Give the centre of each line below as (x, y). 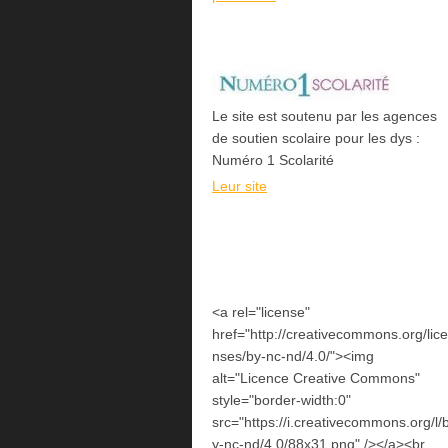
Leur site (239, 185)
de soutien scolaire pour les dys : (316, 138)
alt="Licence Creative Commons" (316, 378)
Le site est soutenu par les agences (324, 116)
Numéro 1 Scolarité (275, 160)
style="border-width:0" (281, 400)
